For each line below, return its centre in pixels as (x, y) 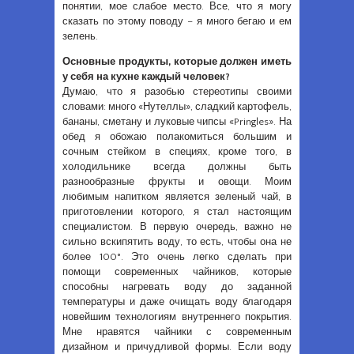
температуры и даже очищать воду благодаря (177, 302)
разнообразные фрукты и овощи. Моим (177, 182)
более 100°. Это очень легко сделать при (177, 257)
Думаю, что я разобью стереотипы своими (177, 92)
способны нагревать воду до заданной (177, 287)
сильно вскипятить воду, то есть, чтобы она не (177, 242)
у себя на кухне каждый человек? (146, 77)
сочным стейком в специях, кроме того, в (177, 152)
